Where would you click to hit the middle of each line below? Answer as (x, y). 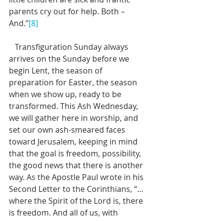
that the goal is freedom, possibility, (76, 153)
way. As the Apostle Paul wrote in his (77, 177)
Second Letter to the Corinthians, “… (76, 189)
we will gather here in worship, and (74, 118)
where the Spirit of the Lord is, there (77, 201)
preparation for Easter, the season (74, 82)
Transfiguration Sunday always (12, 47)
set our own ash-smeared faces (68, 130)
